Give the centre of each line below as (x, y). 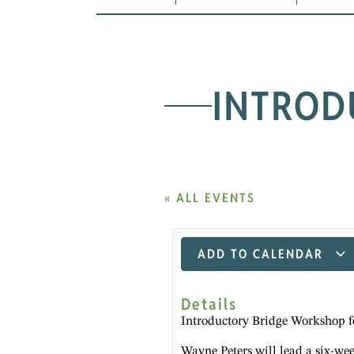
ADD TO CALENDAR (263, 254)
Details (209, 304)
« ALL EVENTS (210, 198)
